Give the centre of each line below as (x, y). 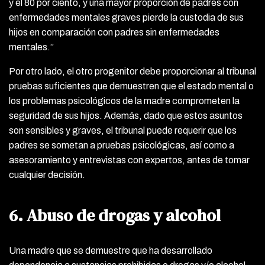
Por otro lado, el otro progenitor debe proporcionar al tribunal (132, 71)
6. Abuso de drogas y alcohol (115, 215)
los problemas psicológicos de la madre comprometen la (124, 101)
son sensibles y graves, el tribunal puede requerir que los (123, 130)
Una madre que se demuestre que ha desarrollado (111, 250)
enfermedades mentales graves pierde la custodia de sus (126, 17)
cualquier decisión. (47, 174)
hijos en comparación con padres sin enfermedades (114, 32)
